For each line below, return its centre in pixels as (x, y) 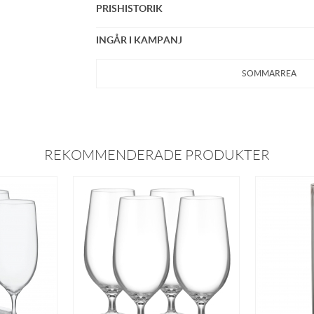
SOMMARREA (269, 73)
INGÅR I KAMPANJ (139, 40)
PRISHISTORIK (130, 8)
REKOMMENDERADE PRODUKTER (157, 155)
